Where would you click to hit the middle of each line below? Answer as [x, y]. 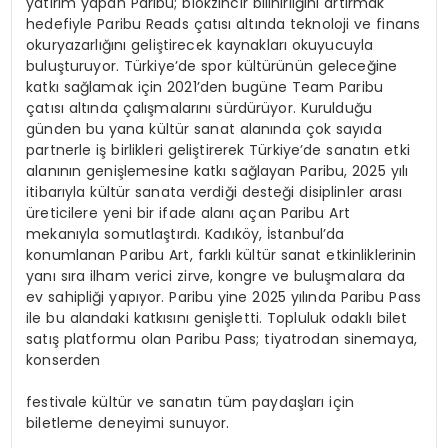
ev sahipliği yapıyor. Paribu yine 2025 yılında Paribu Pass [223, 297]
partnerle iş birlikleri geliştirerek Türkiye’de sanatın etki [218, 150]
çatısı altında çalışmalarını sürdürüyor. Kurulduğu [199, 108]
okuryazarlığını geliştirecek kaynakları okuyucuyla [200, 45]
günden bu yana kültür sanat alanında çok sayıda [204, 129]
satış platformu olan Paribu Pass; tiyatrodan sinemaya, [221, 339]
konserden [63, 360]
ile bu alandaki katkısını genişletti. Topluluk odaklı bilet [217, 318]
